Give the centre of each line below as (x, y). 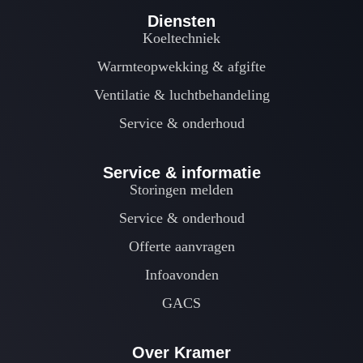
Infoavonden (181, 275)
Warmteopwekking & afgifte (181, 67)
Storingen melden (181, 190)
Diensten (181, 21)
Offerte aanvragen (181, 247)
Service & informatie (181, 173)
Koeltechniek (181, 38)
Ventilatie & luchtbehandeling (181, 95)
